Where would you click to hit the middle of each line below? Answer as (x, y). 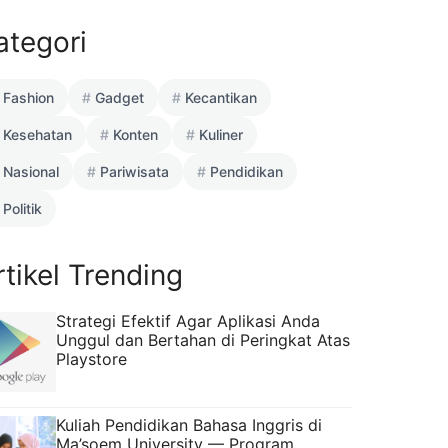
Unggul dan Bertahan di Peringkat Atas (203, 339)
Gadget (119, 97)
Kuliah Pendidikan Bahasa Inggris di (189, 424)
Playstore (91, 358)
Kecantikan (221, 97)
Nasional (31, 171)
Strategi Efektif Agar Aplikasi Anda (188, 320)
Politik (22, 208)
